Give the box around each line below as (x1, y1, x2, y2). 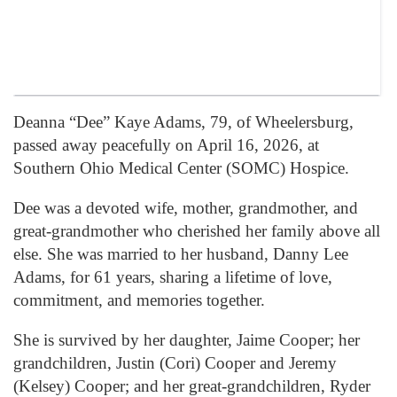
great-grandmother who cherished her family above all (13, 221, 380, 240)
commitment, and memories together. (13, 290, 265, 309)
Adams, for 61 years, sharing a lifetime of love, (13, 267, 332, 286)
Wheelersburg (251, 112, 349, 131)
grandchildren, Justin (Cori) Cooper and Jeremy (13, 354, 337, 373)
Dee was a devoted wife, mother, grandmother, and (13, 198, 358, 217)
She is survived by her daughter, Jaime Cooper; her (13, 331, 360, 350)
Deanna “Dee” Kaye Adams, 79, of (13, 112, 251, 131)
